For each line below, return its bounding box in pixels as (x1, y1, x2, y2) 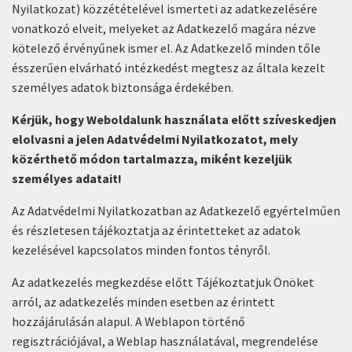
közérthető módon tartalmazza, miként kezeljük (12, 151, 292, 167)
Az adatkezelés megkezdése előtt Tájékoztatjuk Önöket (12, 274, 314, 290)
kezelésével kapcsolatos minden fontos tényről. (12, 242, 270, 258)
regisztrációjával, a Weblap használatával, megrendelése (12, 333, 318, 349)
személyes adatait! (12, 170, 122, 186)
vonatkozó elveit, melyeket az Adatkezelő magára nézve (12, 20, 316, 36)
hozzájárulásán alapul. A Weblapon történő (12, 313, 245, 329)
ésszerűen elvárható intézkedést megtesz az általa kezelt (12, 60, 325, 75)
